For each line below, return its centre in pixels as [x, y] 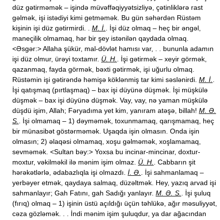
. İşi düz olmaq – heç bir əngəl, [153, 28]
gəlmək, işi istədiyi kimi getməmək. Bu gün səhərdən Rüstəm [107, 18]
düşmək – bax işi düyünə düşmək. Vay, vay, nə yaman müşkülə [110, 100]
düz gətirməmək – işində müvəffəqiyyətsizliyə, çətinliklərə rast [108, 7]
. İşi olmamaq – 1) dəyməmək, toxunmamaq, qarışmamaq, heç [116, 121]
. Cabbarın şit [175, 162]
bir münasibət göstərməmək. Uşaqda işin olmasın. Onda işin [106, 131]
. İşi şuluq [196, 193]
